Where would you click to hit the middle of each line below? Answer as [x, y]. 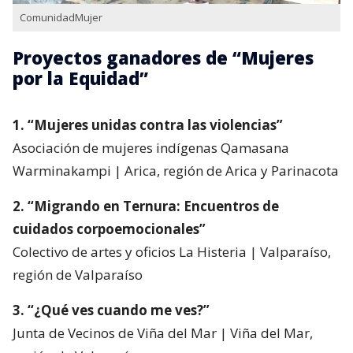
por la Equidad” [80, 78]
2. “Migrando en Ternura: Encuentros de [146, 206]
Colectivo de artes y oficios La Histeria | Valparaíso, [172, 252]
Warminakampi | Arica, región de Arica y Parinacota [176, 171]
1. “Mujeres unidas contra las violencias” [148, 125]
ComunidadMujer [61, 18]
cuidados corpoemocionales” [109, 229]
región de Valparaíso [78, 275]
